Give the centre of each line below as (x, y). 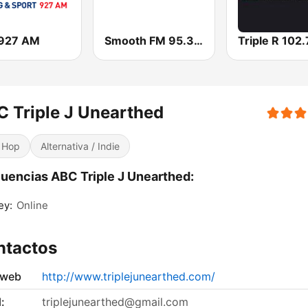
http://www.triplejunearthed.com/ (129, 277)
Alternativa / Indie (80, 146)
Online (32, 206)
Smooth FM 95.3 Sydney (199, 41)
